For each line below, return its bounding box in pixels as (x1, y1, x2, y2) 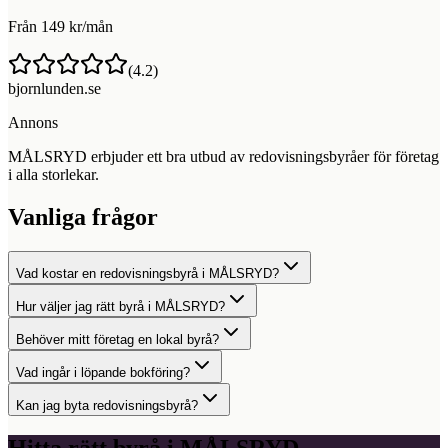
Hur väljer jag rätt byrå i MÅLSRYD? (16, 298, 225, 314)
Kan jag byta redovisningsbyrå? (16, 397, 198, 413)
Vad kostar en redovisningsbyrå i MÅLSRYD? (16, 265, 279, 281)
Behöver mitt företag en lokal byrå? (16, 331, 219, 347)
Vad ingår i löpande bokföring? (16, 364, 190, 380)
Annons (8, 113, 58, 131)
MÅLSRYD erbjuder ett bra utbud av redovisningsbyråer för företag (8, 147, 439, 165)
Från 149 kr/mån (8, 17, 113, 35)
